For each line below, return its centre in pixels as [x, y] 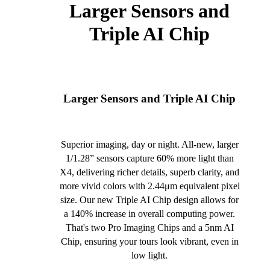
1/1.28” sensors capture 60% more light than [149, 159]
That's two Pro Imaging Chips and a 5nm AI [149, 228]
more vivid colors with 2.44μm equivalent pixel [149, 186]
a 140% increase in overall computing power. [149, 214]
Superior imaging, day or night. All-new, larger [149, 145]
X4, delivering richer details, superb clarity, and [149, 172]
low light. [149, 256]
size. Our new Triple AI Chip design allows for [149, 200]
